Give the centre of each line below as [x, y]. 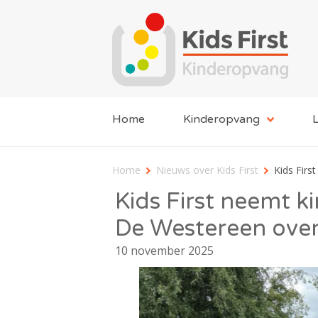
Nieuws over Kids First [207, 170]
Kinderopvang [221, 119]
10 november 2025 [164, 250]
